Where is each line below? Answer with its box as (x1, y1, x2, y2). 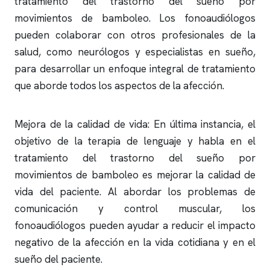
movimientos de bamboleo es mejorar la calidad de (14, 168, 256, 181)
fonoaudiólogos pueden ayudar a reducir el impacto (14, 219, 256, 232)
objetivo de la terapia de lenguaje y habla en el (14, 134, 256, 148)
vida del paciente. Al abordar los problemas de (14, 185, 256, 198)
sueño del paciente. (14, 253, 102, 266)
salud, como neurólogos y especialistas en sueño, (14, 45, 256, 58)
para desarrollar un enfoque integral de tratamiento (14, 62, 256, 75)
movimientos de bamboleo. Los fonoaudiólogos (14, 11, 256, 25)
